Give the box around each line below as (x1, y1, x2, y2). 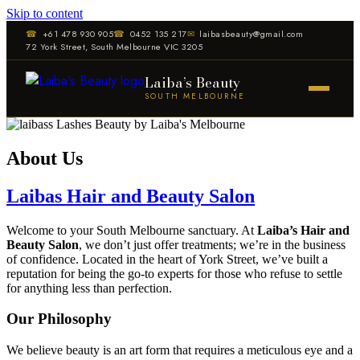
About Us (6, 147, 83, 169)
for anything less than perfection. (6, 280, 172, 295)
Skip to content (6, 6, 83, 20)
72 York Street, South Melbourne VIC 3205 (26, 40, 202, 53)
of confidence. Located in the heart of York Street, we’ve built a (6, 252, 328, 266)
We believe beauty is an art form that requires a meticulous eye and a (6, 343, 353, 358)
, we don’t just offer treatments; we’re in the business (79, 237, 346, 252)
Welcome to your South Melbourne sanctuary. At (6, 223, 257, 237)
